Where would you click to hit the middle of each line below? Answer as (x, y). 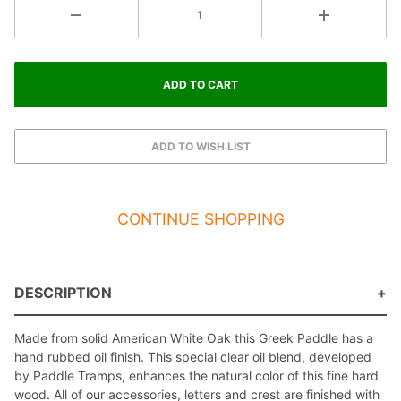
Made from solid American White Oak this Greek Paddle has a (194, 338)
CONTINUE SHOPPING (200, 218)
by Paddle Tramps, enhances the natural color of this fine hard (196, 376)
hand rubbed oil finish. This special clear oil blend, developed (193, 357)
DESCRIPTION (63, 293)
